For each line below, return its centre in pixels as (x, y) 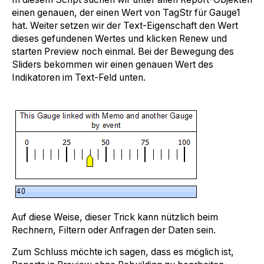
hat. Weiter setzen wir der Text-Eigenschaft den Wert (125, 26)
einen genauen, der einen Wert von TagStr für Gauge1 (126, 13)
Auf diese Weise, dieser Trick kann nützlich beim (115, 217)
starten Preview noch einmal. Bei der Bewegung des (123, 52)
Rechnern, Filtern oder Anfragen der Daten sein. (115, 230)
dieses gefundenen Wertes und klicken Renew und (119, 39)
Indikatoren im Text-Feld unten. (79, 78)
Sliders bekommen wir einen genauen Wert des (113, 65)
